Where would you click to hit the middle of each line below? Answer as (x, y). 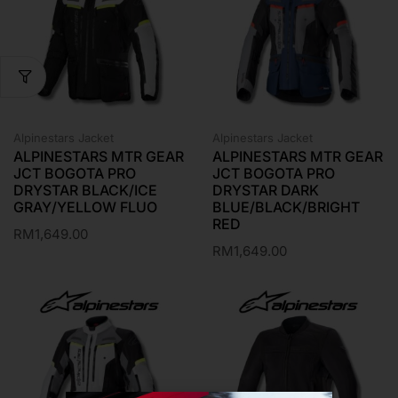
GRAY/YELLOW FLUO (85, 207)
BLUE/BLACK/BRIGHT (286, 207)
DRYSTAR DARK (266, 190)
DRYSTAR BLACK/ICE (85, 190)
